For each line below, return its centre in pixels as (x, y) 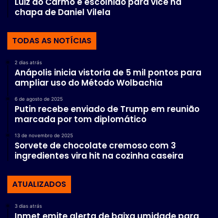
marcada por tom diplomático (81, 119)
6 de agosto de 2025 (39, 99)
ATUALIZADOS (39, 184)
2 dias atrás (28, 63)
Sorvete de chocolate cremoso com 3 (95, 146)
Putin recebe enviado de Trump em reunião (107, 109)
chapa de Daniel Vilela (63, 12)
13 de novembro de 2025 (44, 136)
